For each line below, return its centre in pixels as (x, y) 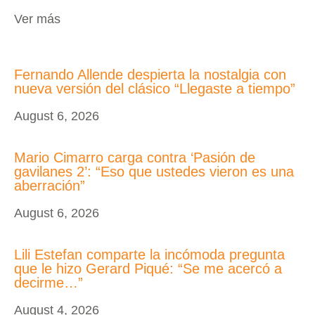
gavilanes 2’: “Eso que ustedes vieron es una (154, 172)
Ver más (37, 19)
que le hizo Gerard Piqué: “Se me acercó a (148, 269)
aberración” (50, 186)
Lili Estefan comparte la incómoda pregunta (149, 255)
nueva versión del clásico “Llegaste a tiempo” (155, 89)
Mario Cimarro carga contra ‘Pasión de (135, 158)
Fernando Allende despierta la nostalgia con (150, 75)
